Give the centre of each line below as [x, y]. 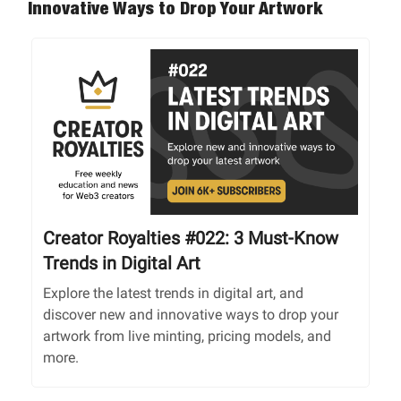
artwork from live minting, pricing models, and [187, 336]
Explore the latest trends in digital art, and [173, 293]
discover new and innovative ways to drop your [191, 314]
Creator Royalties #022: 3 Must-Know [191, 238]
